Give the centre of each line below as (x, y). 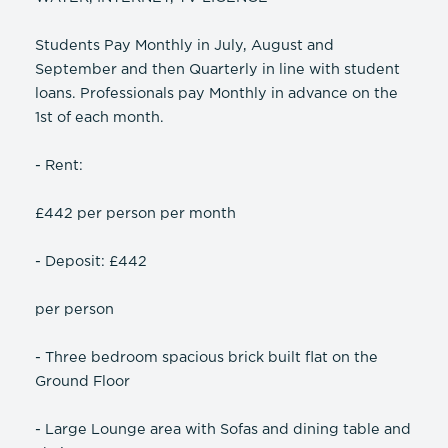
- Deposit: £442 (91, 262)
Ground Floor (82, 382)
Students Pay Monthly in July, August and (184, 46)
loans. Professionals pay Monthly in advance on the (216, 94)
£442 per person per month (135, 214)
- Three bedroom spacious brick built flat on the (206, 358)
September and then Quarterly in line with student (217, 70)
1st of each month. (99, 118)
